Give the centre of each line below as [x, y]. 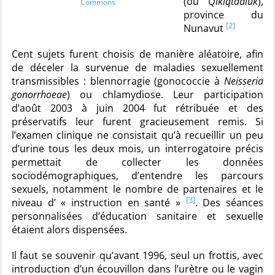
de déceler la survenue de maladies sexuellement [137, 68]
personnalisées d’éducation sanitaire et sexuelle [137, 216]
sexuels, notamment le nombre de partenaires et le [137, 189]
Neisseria [244, 81]
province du [223, 15]
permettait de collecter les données [137, 162]
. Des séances [229, 203]
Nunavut [205, 28]
